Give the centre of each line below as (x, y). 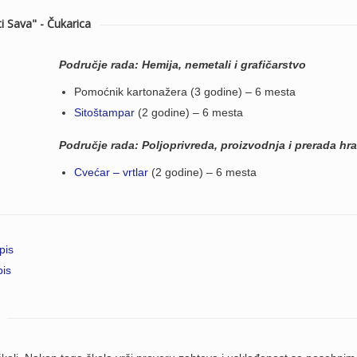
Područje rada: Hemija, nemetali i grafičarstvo (182, 65)
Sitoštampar (104, 112)
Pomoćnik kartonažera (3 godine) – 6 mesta (185, 92)
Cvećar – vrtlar (111, 172)
